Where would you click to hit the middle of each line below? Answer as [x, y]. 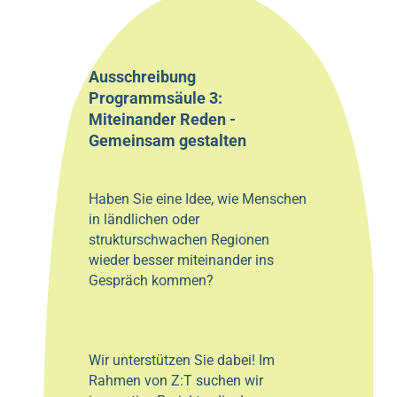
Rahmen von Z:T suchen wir [176, 380]
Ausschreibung [142, 76]
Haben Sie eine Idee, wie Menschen [198, 198]
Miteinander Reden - [162, 119]
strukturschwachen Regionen [179, 239]
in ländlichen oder [144, 219]
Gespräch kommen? [151, 280]
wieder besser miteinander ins [181, 260]
